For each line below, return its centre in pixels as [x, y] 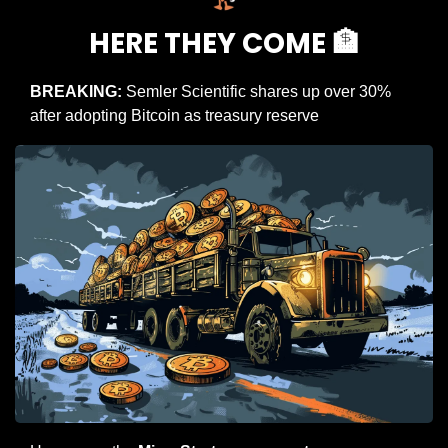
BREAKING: [76, 91]
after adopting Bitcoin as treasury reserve [174, 115]
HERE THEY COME [210, 43]
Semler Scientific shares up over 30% [256, 91]
